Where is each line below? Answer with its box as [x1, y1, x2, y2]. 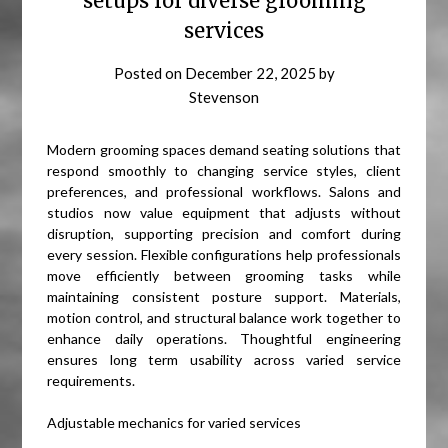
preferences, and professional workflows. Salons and [47, 183, 401, 201]
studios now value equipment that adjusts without [47, 204, 401, 222]
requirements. [47, 372, 136, 390]
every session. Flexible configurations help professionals [47, 246, 401, 264]
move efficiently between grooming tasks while [47, 267, 401, 285]
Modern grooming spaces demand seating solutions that [47, 141, 401, 159]
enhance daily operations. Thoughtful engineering [47, 330, 401, 348]
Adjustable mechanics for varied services [47, 414, 302, 432]
